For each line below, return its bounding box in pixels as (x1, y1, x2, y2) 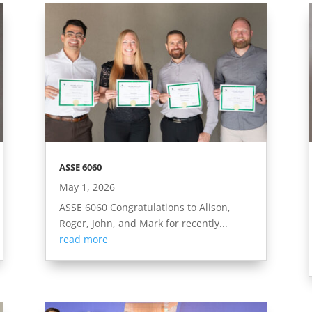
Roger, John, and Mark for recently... (58, 216, 228, 230)
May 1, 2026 (58, 180, 115, 194)
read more (58, 232, 108, 246)
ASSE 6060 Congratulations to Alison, (58, 200, 231, 214)
